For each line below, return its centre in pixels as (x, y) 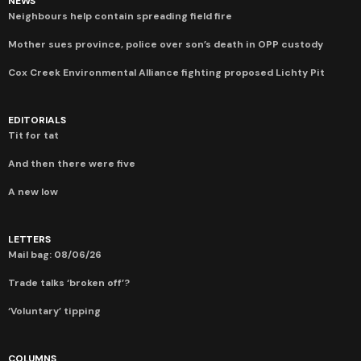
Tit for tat (33, 135)
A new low (33, 191)
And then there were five (72, 163)
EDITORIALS (37, 120)
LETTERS (29, 239)
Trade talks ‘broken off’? (69, 282)
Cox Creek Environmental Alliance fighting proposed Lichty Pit (166, 72)
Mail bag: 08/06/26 (55, 254)
